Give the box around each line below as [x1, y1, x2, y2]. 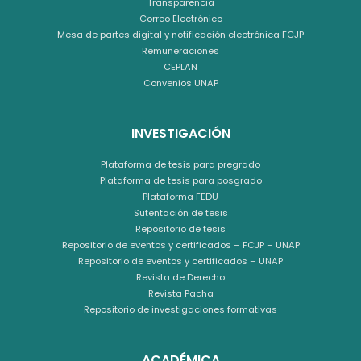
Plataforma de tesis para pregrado [101, 157, 260, 171]
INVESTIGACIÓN [131, 123, 230, 143]
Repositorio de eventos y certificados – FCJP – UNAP [61, 238, 300, 251]
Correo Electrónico [139, 11, 222, 25]
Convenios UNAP [143, 76, 218, 89]
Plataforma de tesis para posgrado [99, 173, 262, 187]
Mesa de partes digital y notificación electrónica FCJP [57, 27, 304, 41]
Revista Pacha [147, 286, 214, 300]
